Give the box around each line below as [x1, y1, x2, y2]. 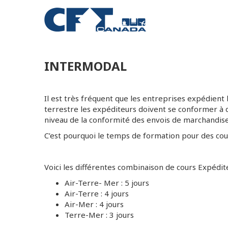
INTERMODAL [44, 58, 127, 74]
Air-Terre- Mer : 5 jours [65, 178, 149, 188]
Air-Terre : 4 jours [65, 188, 129, 198]
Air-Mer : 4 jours [65, 199, 124, 209]
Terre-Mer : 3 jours [65, 210, 134, 220]
